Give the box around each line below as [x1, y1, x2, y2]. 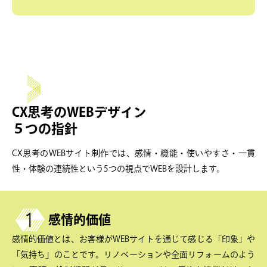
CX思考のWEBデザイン [12, 105, 147, 119]
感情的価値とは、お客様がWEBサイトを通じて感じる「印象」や [12, 235, 255, 244]
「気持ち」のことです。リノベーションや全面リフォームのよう [12, 250, 255, 259]
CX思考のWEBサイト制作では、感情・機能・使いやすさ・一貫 [12, 148, 255, 157]
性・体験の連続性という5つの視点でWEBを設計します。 [12, 164, 225, 173]
